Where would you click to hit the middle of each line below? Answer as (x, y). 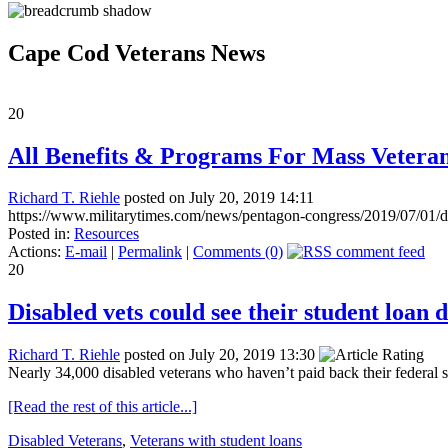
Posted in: (41, 234)
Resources (106, 234)
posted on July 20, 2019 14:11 (217, 198)
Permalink (150, 252)
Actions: (36, 252)
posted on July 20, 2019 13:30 (219, 355)
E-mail (86, 252)
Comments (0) (238, 252)
